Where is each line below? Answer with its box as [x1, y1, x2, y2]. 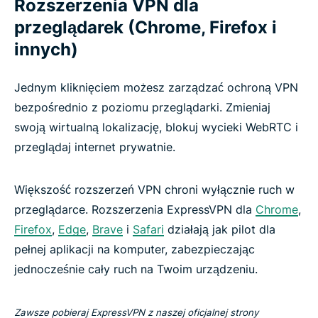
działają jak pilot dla [164, 221, 275, 236]
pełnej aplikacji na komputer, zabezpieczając [14, 241, 255, 256]
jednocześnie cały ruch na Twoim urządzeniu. [14, 261, 258, 276]
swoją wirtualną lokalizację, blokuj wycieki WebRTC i [14, 119, 298, 134]
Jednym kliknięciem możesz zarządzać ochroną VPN [14, 79, 298, 94]
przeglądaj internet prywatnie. [14, 139, 175, 154]
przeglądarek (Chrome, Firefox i [14, 16, 277, 38]
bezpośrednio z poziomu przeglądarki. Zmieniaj [14, 99, 270, 114]
